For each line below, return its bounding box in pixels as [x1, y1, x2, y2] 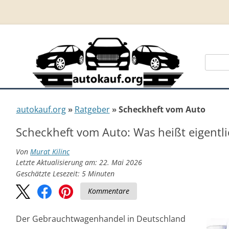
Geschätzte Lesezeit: [16, 169, 82, 178]
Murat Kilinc [30, 147, 70, 156]
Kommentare [88, 186, 129, 196]
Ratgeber [74, 104, 110, 115]
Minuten [88, 169, 114, 178]
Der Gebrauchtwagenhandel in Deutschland [16, 213, 186, 224]
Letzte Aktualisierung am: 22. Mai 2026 [16, 157, 142, 167]
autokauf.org [16, 104, 66, 115]
